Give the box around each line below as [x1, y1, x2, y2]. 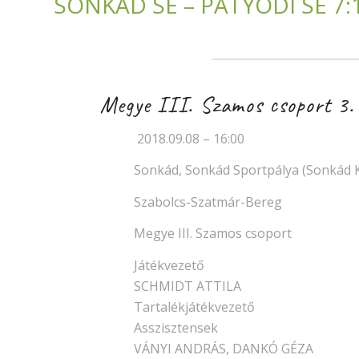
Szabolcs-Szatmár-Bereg [134, 192, 282, 211]
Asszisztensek [134, 318, 218, 337]
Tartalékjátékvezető [134, 297, 255, 316]
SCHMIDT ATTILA [134, 276, 241, 295]
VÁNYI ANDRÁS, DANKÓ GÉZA [134, 339, 313, 357]
